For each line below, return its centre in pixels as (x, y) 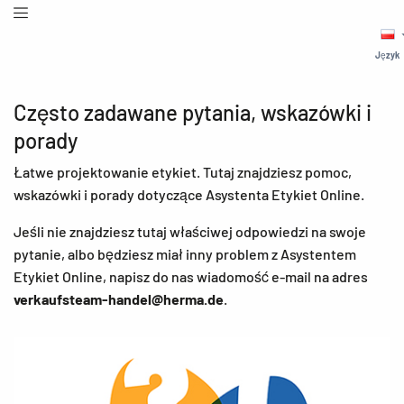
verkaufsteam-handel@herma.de (119, 299)
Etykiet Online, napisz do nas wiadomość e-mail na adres (191, 276)
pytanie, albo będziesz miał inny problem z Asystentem (185, 254)
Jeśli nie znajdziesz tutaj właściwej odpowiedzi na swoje (190, 231)
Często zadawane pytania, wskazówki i (193, 112)
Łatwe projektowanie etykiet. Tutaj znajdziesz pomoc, (183, 172)
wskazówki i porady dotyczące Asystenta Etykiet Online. (189, 194)
